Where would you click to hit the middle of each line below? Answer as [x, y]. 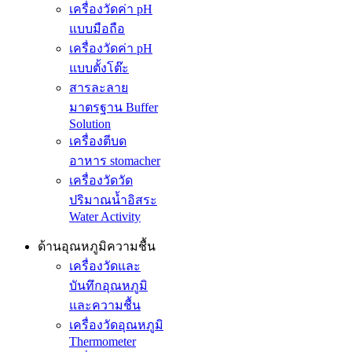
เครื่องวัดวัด [101, 181]
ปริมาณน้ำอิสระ [113, 200]
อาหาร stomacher [115, 161]
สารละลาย [99, 88]
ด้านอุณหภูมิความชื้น [97, 247]
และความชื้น [105, 306]
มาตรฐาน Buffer [114, 108]
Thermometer [103, 342]
